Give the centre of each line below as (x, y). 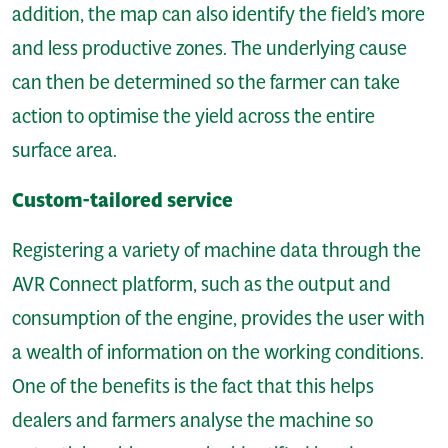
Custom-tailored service (122, 200)
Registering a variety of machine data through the (216, 249)
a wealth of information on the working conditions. (218, 351)
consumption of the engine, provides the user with (218, 317)
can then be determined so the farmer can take (206, 81)
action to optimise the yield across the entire (193, 115)
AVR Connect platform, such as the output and (201, 283)
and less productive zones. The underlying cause (209, 47)
